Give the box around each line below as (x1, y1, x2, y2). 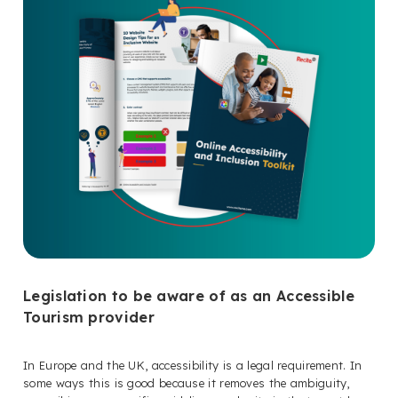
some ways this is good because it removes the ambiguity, (23, 376, 350, 391)
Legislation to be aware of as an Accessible (23, 287, 354, 306)
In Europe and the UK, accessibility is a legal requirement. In (23, 358, 362, 373)
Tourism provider (23, 308, 155, 327)
